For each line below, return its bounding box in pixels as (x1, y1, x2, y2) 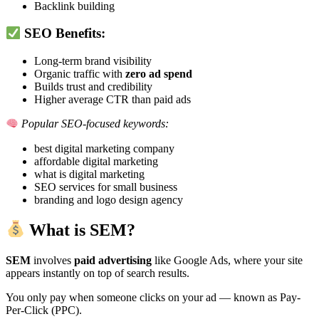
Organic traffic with (34, 68, 125, 80)
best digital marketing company (34, 142, 174, 155)
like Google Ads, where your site (152, 253, 303, 266)
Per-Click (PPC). (6, 303, 82, 316)
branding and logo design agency (34, 193, 183, 206)
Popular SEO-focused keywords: (21, 117, 169, 130)
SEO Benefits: (21, 26, 106, 41)
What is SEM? (25, 221, 136, 240)
